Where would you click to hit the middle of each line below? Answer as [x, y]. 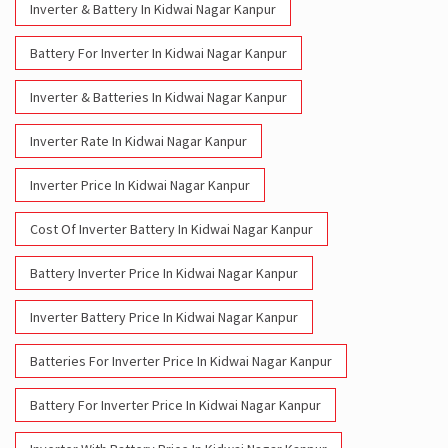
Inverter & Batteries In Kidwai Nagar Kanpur [158, 97]
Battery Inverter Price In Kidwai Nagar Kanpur [164, 273]
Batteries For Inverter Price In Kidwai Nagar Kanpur [181, 361]
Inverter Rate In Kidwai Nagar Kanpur [138, 141]
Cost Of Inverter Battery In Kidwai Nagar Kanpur [171, 229]
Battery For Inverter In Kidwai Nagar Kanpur [158, 53]
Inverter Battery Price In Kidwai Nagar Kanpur [164, 317]
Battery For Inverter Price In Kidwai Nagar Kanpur [175, 405]
